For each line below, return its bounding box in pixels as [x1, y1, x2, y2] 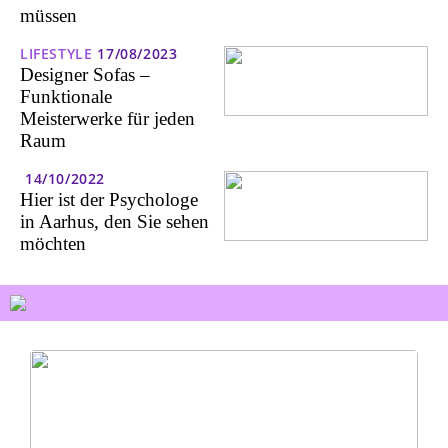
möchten [20, 233, 86, 255]
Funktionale [20, 86, 112, 108]
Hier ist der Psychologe [20, 189, 198, 211]
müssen [20, 5, 77, 27]
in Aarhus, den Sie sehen [20, 211, 209, 233]
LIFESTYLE [20, 44, 93, 64]
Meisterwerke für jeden [20, 108, 195, 130]
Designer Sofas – [20, 64, 150, 86]
